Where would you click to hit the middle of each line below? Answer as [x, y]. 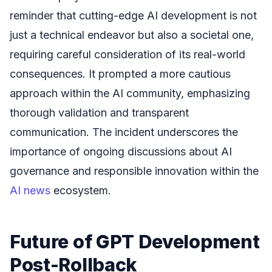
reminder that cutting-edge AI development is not [133, 16]
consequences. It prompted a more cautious [120, 74]
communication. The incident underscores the [124, 132]
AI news [30, 191]
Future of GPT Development [135, 242]
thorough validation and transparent [99, 113]
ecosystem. [81, 191]
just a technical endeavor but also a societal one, [132, 35]
